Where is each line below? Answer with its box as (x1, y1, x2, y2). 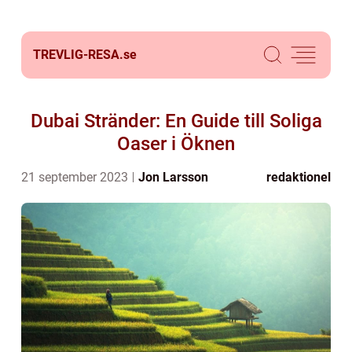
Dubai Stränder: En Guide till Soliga (30, 110, 322, 132)
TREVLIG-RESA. (33, 47, 123, 62)
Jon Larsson (138, 170, 208, 185)
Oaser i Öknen (117, 133, 235, 155)
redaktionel (266, 170, 331, 185)
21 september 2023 (21, 170, 131, 185)
